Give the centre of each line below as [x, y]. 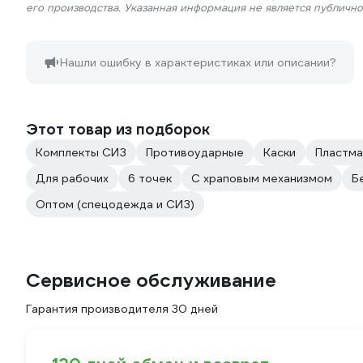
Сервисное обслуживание [151, 280]
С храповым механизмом [262, 178]
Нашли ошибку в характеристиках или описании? [198, 62]
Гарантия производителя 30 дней [122, 309]
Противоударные [195, 152]
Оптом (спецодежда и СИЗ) [115, 204]
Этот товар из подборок [118, 129]
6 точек [150, 178]
